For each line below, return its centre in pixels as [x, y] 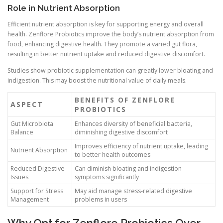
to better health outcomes [112, 154]
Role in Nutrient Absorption [64, 8]
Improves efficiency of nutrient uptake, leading [141, 146]
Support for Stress [37, 191]
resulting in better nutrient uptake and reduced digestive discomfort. [106, 54]
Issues [19, 177]
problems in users [101, 199]
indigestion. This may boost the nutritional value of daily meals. [97, 80]
